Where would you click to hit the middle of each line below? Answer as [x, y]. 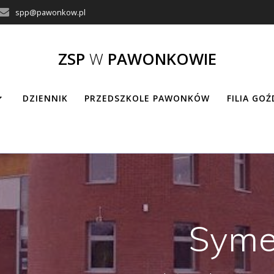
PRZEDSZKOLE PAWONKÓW [147, 98]
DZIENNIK [46, 98]
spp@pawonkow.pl [51, 12]
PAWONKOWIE [160, 59]
